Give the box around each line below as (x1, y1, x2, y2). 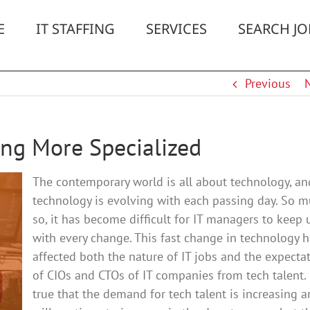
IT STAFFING (36, 19, 115, 38)
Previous (244, 75, 291, 91)
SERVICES (146, 19, 207, 38)
